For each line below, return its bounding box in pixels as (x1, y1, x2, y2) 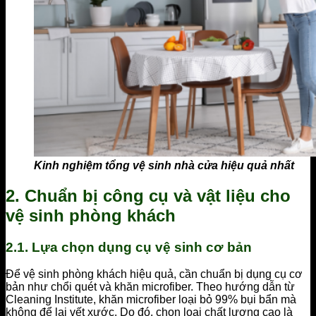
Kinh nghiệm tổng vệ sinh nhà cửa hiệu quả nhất (34, 159, 294, 171)
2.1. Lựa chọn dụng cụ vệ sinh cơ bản (6, 239, 252, 255)
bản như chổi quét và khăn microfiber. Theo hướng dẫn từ (6, 281, 295, 293)
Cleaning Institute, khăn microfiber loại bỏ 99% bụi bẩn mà (6, 293, 296, 306)
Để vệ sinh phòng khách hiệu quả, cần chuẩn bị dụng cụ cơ (6, 268, 303, 281)
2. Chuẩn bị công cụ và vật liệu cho (6, 186, 291, 205)
